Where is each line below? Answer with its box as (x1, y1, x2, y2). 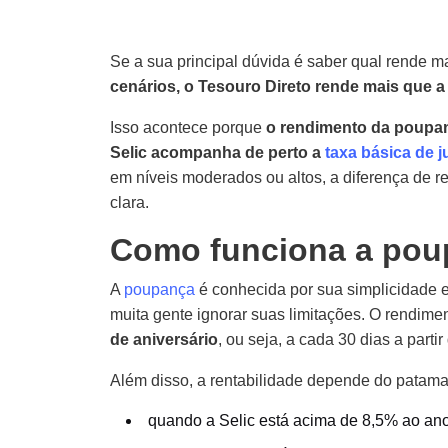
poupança (124, 281, 195, 298)
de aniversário (110, 331, 218, 348)
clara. (110, 194, 149, 211)
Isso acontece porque (110, 119, 266, 136)
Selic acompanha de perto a (110, 144, 325, 161)
